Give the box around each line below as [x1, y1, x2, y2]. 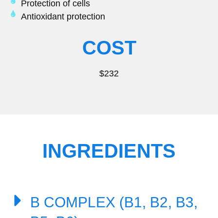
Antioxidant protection [20, 12, 105, 22]
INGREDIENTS [42, 140, 176, 162]
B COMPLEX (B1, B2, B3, [30, 194, 198, 210]
